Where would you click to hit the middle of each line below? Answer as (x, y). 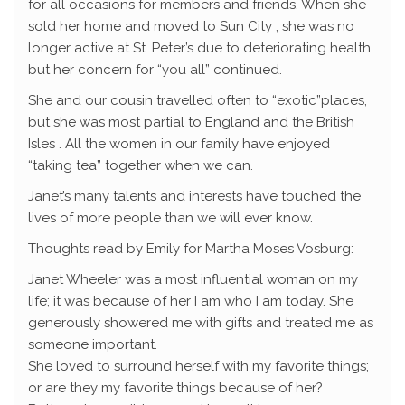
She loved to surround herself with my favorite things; (198, 367)
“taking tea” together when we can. (141, 166)
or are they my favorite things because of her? (175, 388)
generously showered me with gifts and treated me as (201, 323)
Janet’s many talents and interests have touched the (194, 197)
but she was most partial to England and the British (191, 122)
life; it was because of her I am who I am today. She (191, 301)
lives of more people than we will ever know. (170, 218)
